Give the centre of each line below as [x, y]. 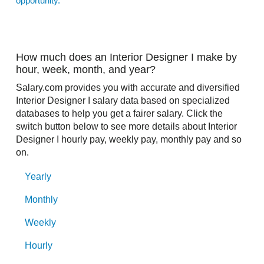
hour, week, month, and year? [86, 69]
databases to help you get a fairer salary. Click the [119, 114]
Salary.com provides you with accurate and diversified [128, 88]
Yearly [38, 176]
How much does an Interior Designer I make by [126, 57]
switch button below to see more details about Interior [126, 127]
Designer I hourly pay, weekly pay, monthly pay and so [129, 140]
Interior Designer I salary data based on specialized [123, 101]
